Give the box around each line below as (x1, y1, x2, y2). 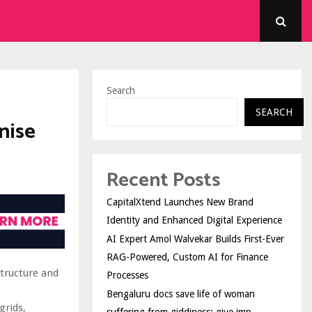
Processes (107, 270, 148, 281)
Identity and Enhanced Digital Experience (107, 214, 282, 226)
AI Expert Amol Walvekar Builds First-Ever (107, 233, 284, 244)
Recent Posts (107, 164, 220, 196)
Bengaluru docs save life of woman (107, 288, 255, 299)
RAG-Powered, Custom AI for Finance (107, 251, 268, 263)
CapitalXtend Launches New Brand (107, 196, 253, 208)
